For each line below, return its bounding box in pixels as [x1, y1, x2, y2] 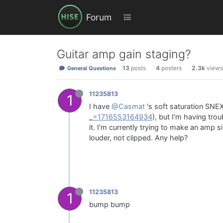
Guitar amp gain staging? [57, 47, 191, 62]
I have [89, 102, 111, 111]
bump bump [89, 200, 130, 210]
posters [161, 64, 182, 72]
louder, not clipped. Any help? [89, 133, 188, 143]
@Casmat [111, 102, 145, 111]
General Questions [65, 65, 116, 72]
